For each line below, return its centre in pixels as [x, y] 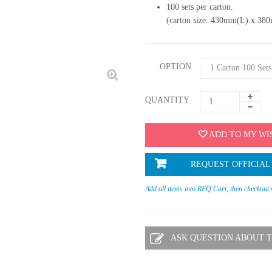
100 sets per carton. [200, 7]
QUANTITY [167, 100]
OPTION [177, 66]
